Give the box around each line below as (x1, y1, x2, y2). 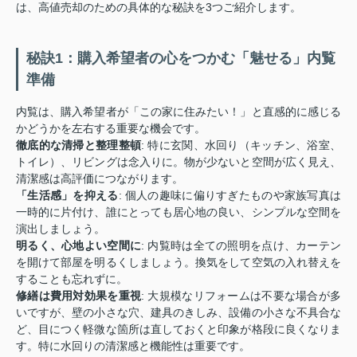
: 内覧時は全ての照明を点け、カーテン (141, 239, 342, 252)
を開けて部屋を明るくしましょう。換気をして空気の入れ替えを (16, 256, 341, 269)
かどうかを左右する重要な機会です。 (16, 122, 206, 135)
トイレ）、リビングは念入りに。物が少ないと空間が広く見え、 (16, 155, 341, 168)
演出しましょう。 (16, 222, 105, 235)
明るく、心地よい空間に (16, 239, 142, 252)
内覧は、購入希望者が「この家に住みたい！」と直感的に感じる (16, 105, 341, 118)
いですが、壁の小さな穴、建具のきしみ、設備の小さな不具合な (16, 306, 341, 319)
